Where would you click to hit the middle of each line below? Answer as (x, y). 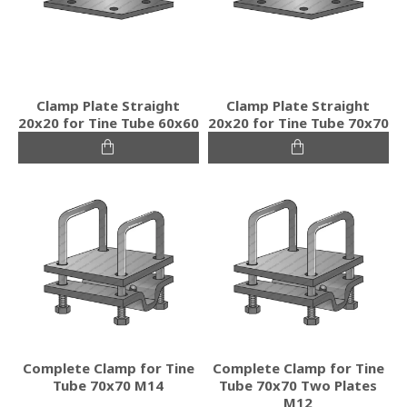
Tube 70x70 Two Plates (298, 385)
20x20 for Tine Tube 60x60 (109, 122)
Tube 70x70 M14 (109, 385)
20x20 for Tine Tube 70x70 (298, 122)
